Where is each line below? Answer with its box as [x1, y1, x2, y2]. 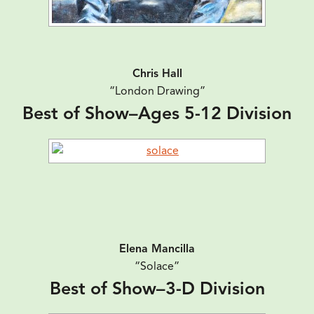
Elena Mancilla [119, 241, 195, 256]
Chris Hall [132, 67, 182, 81]
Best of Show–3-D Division [49, 277, 265, 299]
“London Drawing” [109, 84, 205, 99]
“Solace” [135, 259, 179, 273]
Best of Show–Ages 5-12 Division [22, 102, 292, 125]
